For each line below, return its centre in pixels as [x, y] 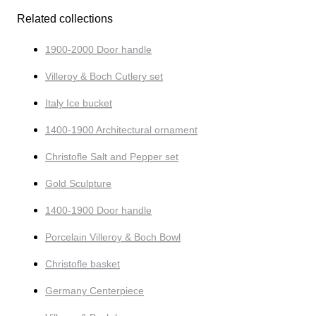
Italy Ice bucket [79, 103]
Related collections [65, 18]
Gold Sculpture [78, 183]
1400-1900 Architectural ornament [121, 129]
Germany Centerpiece [95, 290]
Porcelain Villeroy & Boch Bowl [113, 237]
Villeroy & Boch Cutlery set [104, 76]
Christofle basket [83, 263]
